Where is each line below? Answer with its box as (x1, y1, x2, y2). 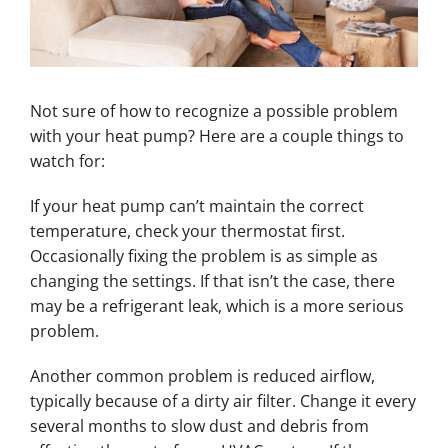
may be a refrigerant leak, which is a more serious (29, 295, 404, 318)
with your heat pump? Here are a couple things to (29, 125, 404, 148)
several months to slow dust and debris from (29, 415, 369, 438)
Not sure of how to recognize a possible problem (29, 100, 398, 123)
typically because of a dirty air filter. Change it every (29, 390, 416, 413)
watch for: (29, 150, 105, 173)
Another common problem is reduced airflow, (29, 365, 375, 388)
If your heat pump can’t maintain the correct (29, 195, 364, 218)
